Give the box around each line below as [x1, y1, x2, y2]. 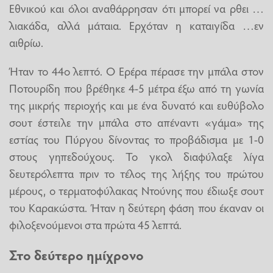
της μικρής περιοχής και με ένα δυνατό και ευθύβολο [9, 97, 264, 113]
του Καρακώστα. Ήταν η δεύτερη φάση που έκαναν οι [9, 199, 264, 216]
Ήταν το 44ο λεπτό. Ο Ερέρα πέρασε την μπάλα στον [9, 63, 264, 79]
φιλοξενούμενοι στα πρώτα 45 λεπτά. [9, 216, 182, 233]
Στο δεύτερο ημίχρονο [9, 245, 144, 264]
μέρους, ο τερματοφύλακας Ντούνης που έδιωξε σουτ [9, 182, 264, 199]
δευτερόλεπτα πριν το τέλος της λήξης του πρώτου [9, 165, 264, 182]
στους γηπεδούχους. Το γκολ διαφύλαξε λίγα [9, 148, 264, 165]
